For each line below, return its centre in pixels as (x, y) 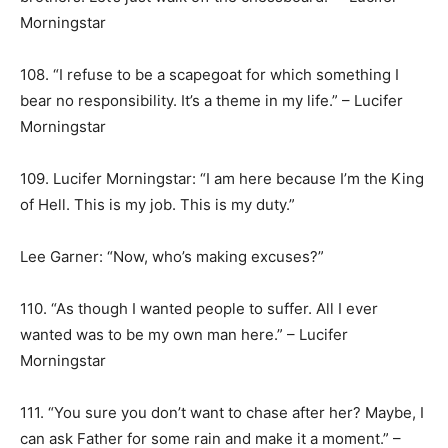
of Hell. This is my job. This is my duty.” (157, 204)
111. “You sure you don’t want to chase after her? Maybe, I (222, 412)
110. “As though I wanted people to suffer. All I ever (199, 308)
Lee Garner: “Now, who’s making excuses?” (172, 256)
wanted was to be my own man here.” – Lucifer (184, 334)
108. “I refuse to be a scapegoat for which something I (209, 74)
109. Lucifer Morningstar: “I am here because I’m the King (222, 178)
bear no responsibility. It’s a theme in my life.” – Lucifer (211, 100)
